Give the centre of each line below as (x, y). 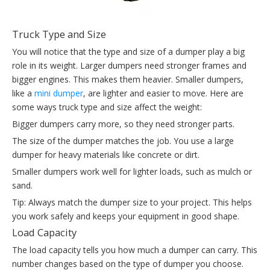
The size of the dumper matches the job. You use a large (123, 141)
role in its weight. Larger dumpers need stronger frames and (129, 66)
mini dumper (59, 93)
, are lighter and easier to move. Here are (163, 93)
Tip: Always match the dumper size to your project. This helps (132, 202)
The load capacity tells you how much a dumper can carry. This (135, 250)
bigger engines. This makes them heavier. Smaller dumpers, (128, 80)
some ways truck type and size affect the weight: (107, 107)
